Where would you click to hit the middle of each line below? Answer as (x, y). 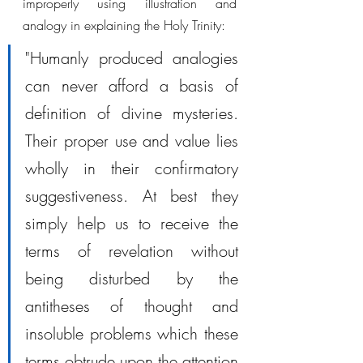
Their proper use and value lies (132, 141)
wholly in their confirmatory (132, 168)
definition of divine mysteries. (132, 113)
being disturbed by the (132, 278)
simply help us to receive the (132, 223)
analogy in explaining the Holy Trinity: (124, 25)
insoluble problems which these (132, 333)
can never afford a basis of (132, 85)
